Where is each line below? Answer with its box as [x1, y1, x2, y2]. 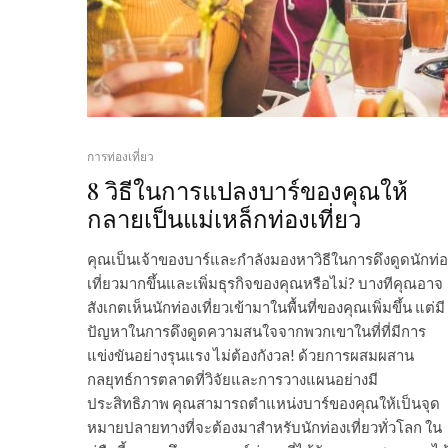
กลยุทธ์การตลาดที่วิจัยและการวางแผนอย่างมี [87, 370, 378, 389]
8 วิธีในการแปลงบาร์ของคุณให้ [87, 174, 408, 207]
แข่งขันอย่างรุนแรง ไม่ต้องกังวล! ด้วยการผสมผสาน [87, 346, 414, 365]
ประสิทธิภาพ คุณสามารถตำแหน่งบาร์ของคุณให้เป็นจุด [87, 394, 440, 413]
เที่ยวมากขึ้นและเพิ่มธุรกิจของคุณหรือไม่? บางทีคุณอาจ [87, 274, 443, 293]
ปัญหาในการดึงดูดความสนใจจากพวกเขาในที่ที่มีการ [87, 322, 426, 341]
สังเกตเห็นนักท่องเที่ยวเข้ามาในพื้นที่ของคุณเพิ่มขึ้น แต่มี [87, 298, 445, 317]
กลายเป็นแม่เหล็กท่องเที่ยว [87, 202, 361, 235]
